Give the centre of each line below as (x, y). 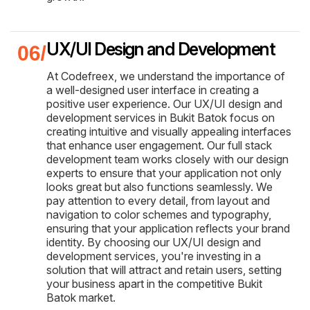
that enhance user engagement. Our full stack (159, 145)
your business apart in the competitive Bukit (154, 283)
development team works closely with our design (167, 159)
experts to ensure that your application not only (164, 173)
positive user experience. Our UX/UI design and (164, 103)
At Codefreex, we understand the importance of (166, 76)
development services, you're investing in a (154, 256)
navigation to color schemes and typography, (159, 214)
